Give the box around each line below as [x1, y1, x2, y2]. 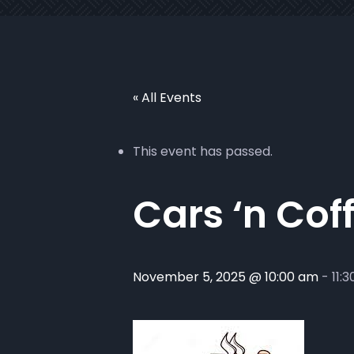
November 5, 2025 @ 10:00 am [133, 268, 318, 286]
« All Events [133, 88, 201, 107]
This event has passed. [133, 142, 273, 160]
